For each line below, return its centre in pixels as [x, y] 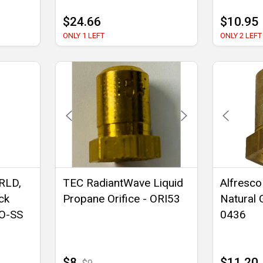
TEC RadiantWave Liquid [123, 183]
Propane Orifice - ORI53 [122, 199]
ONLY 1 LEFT [84, 35]
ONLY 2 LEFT [241, 35]
